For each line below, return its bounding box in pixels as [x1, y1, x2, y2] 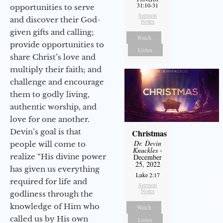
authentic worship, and [10, 102, 97, 112]
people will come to [10, 139, 86, 149]
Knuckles [133, 145, 158, 155]
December [133, 152, 162, 162]
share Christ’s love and [10, 52, 96, 62]
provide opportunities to [10, 40, 104, 50]
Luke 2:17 [135, 171, 160, 179]
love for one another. [10, 114, 90, 124]
